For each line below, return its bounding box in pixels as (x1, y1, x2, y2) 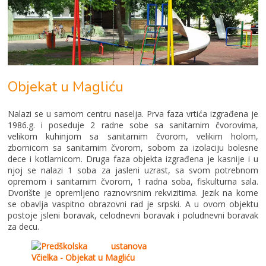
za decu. (8, 220, 39, 232)
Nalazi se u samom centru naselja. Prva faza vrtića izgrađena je (8, 107, 258, 119)
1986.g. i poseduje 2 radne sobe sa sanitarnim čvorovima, (8, 119, 258, 131)
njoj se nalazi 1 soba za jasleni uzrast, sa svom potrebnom (8, 164, 258, 176)
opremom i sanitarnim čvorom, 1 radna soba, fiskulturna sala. (8, 175, 258, 187)
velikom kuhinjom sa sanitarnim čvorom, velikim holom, (8, 130, 258, 142)
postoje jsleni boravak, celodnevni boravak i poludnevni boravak (8, 209, 258, 221)
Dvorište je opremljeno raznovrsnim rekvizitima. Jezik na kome (8, 186, 258, 198)
